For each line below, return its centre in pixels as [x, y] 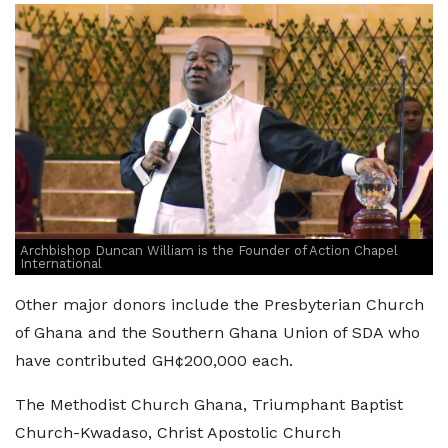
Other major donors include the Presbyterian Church [219, 305]
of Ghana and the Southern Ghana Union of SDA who [217, 333]
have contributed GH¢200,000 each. [154, 361]
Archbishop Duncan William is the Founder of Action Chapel [209, 251]
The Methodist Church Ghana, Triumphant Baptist [209, 405]
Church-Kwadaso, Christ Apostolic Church [178, 433]
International [61, 264]
